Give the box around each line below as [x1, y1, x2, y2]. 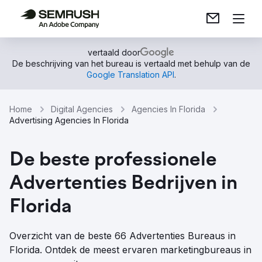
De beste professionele [9, 150, 217, 171]
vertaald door [88, 47, 140, 57]
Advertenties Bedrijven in [9, 174, 237, 195]
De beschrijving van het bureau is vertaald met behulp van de [12, 58, 250, 68]
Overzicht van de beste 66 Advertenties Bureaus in [9, 230, 236, 242]
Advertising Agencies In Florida [9, 115, 129, 125]
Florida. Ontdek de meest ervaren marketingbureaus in [9, 244, 251, 256]
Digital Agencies [51, 104, 113, 114]
